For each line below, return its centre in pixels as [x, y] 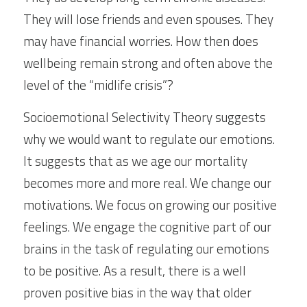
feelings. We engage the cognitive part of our [147, 226]
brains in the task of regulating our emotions [146, 248]
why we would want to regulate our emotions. [149, 139]
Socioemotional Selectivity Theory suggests [145, 117]
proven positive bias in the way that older [137, 292]
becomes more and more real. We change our [147, 183]
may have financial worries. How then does [141, 41]
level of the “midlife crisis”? [98, 85]
